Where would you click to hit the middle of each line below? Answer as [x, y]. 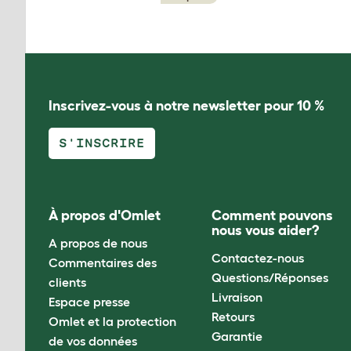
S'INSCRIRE [102, 143]
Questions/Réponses [270, 277]
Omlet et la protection [112, 321]
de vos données [93, 340]
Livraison [237, 297]
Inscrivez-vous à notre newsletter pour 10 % [186, 106]
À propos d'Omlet [105, 216]
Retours [233, 316]
